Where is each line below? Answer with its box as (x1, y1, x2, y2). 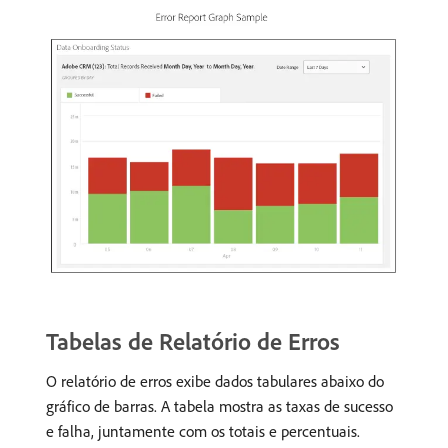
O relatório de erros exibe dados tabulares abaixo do (46, 370, 384, 391)
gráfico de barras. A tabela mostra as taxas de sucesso (46, 395, 393, 416)
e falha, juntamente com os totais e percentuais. (46, 420, 360, 441)
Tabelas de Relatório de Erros (46, 325, 340, 356)
